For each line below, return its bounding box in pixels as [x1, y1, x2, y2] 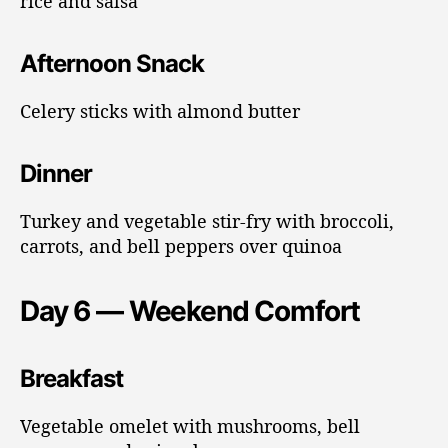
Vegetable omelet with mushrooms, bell [20, 413, 360, 438]
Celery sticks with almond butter [20, 98, 300, 123]
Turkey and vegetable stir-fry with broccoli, [20, 208, 394, 233]
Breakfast [20, 363, 124, 393]
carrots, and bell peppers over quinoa [20, 233, 342, 258]
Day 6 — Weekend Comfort [20, 293, 361, 328]
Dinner [20, 158, 93, 188]
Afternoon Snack [20, 48, 205, 78]
